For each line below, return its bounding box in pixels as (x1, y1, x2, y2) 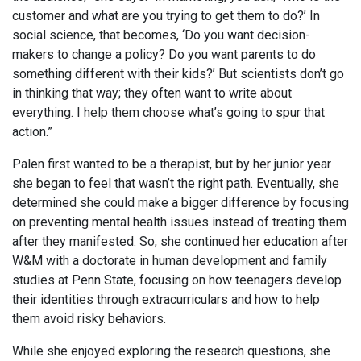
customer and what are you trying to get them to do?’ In (12, 8, 320, 24)
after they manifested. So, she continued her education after (12, 234, 348, 250)
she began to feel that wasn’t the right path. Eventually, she (12, 176, 339, 192)
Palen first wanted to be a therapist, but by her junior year (12, 156, 331, 172)
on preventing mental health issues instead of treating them (12, 214, 346, 230)
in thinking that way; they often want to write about (12, 85, 292, 102)
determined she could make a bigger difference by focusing (12, 195, 349, 211)
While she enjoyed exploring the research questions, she (12, 343, 330, 359)
